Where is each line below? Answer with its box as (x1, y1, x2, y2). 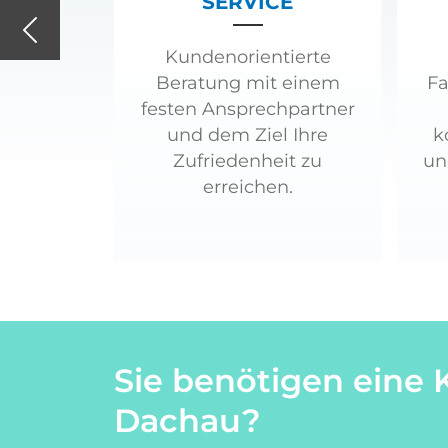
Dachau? (114, 400, 261, 440)
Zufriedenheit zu (173, 149, 322, 172)
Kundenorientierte (164, 45, 331, 68)
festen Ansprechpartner (140, 97, 355, 120)
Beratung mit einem (155, 71, 340, 94)
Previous (28, 30, 98, 50)
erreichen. (202, 175, 293, 198)
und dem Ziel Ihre (167, 123, 328, 146)
